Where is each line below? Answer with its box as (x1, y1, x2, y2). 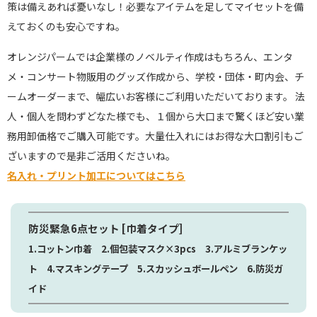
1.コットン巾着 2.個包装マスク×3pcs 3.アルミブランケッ (28, 242, 287, 256)
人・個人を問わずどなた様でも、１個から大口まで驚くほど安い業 (7, 109, 304, 124)
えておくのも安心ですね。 (7, 19, 125, 34)
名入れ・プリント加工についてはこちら (7, 168, 185, 183)
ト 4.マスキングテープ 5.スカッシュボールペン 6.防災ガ (28, 262, 283, 276)
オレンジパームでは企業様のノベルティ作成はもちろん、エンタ (7, 50, 293, 64)
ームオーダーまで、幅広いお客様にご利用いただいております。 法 (7, 89, 305, 104)
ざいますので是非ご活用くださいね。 (7, 149, 175, 163)
